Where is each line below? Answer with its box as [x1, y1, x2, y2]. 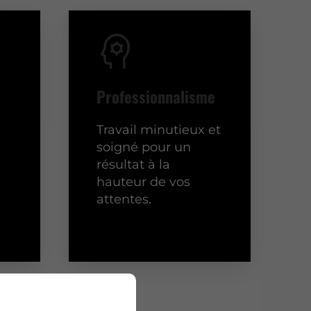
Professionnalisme [96, 84, 216, 108]
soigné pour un [96, 139, 192, 155]
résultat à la [96, 156, 171, 172]
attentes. [96, 191, 152, 207]
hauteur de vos [96, 174, 191, 190]
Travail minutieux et [96, 121, 221, 137]
